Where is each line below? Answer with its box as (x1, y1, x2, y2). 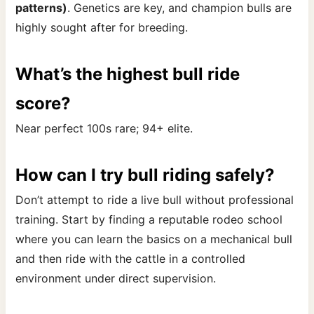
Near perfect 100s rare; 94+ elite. (15, 121, 193, 136)
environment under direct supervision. (15, 271, 217, 286)
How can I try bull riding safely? (15, 165, 275, 186)
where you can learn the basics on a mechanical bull (15, 232, 293, 247)
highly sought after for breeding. (15, 20, 189, 35)
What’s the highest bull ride (15, 64, 240, 85)
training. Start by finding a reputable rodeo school (15, 212, 283, 227)
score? (15, 93, 71, 114)
